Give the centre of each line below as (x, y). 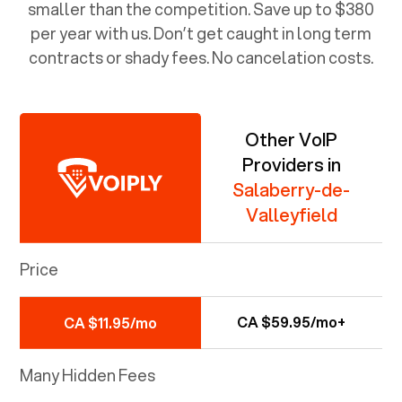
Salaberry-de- (292, 189)
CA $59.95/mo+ (292, 322)
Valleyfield (291, 214)
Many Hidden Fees (88, 375)
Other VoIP (292, 139)
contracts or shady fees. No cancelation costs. (201, 57)
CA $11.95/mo (110, 322)
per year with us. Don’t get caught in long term (201, 33)
